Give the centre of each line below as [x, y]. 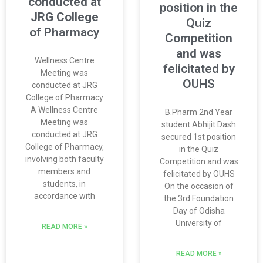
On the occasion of [199, 186]
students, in [64, 184]
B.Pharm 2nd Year [199, 112]
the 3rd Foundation [199, 198]
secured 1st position [199, 136]
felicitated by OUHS [199, 173]
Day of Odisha [199, 210]
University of [199, 223]
